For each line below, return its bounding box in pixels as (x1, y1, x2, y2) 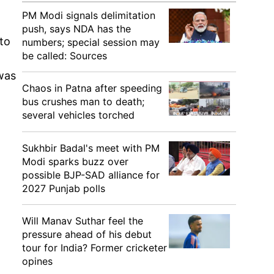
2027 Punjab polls (22, 182, 105, 194)
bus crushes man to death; (22, 95, 144, 108)
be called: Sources (22, 50, 107, 62)
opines (22, 255, 53, 267)
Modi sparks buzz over (22, 155, 128, 168)
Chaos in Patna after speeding (22, 82, 162, 94)
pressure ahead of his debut (22, 228, 152, 240)
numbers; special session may (22, 36, 160, 48)
